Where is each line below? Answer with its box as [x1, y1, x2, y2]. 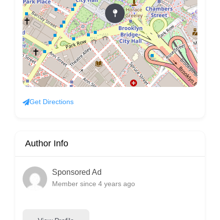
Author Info [25, 138, 68, 148]
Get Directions [29, 98, 74, 106]
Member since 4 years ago [52, 179, 135, 188]
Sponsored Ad [52, 167, 102, 176]
